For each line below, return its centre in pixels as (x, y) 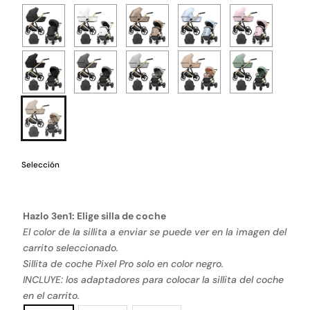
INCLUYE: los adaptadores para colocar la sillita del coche (154, 279)
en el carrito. (52, 295)
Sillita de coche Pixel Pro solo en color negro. (124, 263)
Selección (41, 164)
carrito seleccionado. (71, 247)
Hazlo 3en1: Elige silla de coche (95, 216)
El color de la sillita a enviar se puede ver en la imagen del (155, 231)
